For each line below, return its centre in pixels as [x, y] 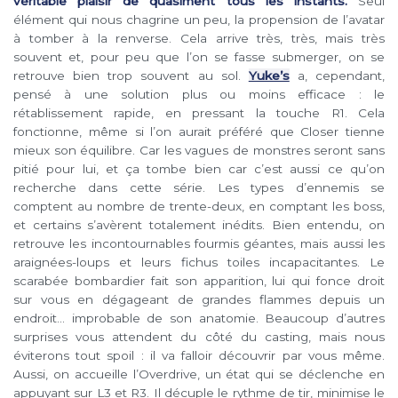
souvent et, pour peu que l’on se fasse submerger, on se [199, 57]
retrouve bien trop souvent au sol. [131, 76]
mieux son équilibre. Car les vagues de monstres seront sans [199, 151]
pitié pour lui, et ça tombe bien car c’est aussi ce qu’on [199, 169]
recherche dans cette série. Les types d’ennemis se [199, 188]
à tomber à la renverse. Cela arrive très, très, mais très [199, 39]
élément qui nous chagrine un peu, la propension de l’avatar [199, 20]
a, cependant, [337, 76]
